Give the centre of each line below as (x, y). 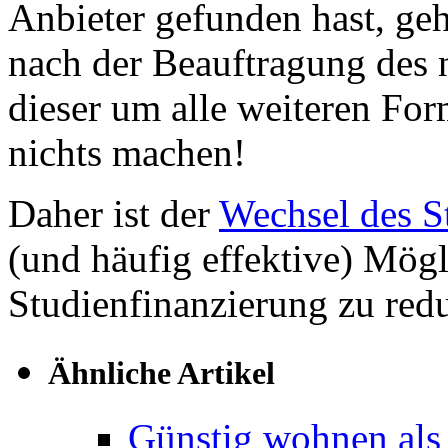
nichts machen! (127, 153)
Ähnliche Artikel (161, 373)
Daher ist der (113, 214)
